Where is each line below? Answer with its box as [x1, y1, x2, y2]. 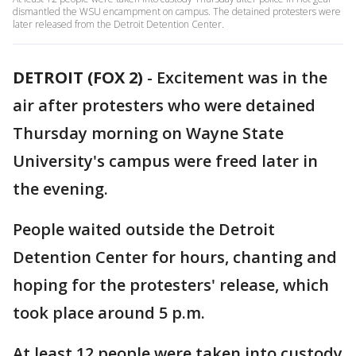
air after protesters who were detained [13, 95, 315, 116]
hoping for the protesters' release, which [13, 274, 329, 296]
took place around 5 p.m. [13, 302, 205, 323]
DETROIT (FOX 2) [13, 67, 143, 88]
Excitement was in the [157, 67, 327, 88]
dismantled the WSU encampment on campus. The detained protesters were [13, 5, 341, 18]
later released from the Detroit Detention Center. [13, 17, 224, 31]
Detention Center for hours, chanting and [13, 246, 337, 268]
